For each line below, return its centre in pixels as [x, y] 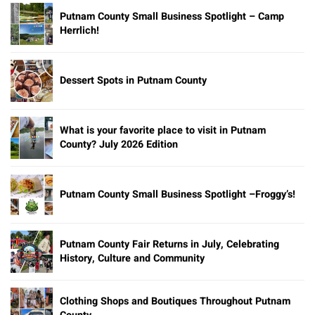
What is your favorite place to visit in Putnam [163, 130]
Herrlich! [79, 30]
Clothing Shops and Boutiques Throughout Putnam [175, 301]
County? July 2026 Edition [119, 144]
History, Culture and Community [132, 258]
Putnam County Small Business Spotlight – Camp [172, 16]
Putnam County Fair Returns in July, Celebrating [169, 244]
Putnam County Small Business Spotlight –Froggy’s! [178, 194]
